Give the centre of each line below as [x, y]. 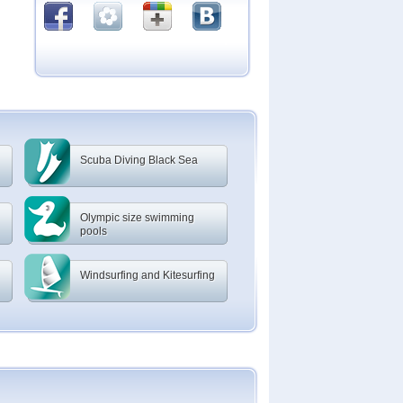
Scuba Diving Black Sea [139, 160]
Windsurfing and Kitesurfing [148, 275]
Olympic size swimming [137, 218]
